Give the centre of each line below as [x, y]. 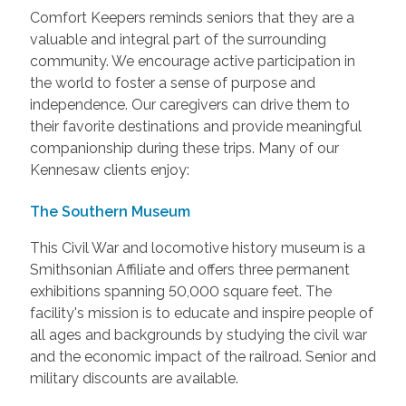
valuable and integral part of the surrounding [178, 40]
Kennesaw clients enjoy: [109, 170]
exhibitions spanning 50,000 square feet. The [180, 292]
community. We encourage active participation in [192, 62]
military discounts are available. [135, 379]
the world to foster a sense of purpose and [172, 83]
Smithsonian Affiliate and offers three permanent [189, 270]
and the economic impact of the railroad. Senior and [203, 357]
